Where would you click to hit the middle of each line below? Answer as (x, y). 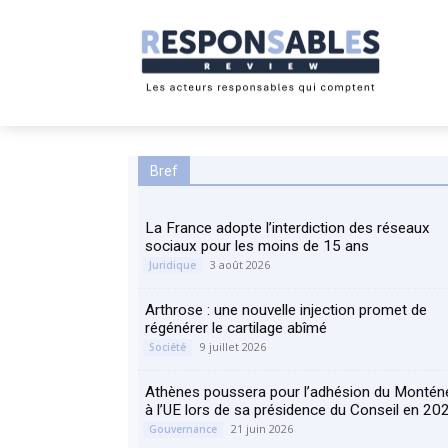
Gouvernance (183, 429)
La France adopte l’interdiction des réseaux (287, 228)
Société (167, 347)
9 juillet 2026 (233, 346)
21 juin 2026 (262, 428)
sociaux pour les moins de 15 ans (257, 246)
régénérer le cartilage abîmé (236, 328)
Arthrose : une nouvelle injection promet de (286, 310)
